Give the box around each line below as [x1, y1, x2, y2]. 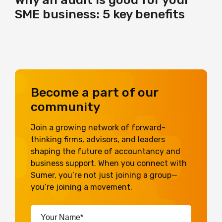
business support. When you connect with [31, 158, 187, 168]
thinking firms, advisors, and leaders [31, 134, 165, 144]
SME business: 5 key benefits [15, 6, 185, 21]
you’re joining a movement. [31, 182, 132, 192]
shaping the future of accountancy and [31, 146, 180, 156]
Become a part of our [31, 85, 158, 100]
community [31, 99, 100, 114]
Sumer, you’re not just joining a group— [31, 170, 177, 180]
